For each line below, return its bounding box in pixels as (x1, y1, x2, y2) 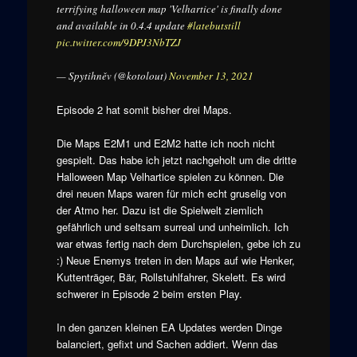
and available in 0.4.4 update (56, 18, 187, 33)
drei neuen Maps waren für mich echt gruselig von (56, 186, 286, 202)
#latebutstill (186, 18, 241, 33)
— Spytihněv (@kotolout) (56, 69, 169, 84)
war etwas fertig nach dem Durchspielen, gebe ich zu (56, 236, 300, 252)
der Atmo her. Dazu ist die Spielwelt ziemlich (56, 202, 263, 218)
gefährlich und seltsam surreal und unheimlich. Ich (56, 219, 288, 235)
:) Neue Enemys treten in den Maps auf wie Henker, (56, 253, 295, 269)
